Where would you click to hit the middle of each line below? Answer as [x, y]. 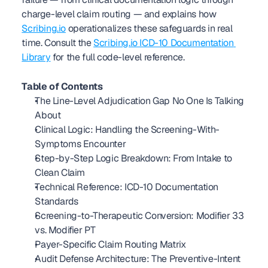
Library [36, 57]
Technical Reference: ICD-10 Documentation [127, 187]
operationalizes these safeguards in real [149, 28]
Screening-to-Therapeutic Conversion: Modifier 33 [139, 216]
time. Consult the [58, 43]
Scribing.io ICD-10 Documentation [164, 43]
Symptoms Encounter [80, 144]
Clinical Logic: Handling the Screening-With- [127, 130]
